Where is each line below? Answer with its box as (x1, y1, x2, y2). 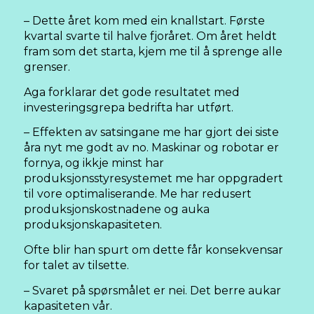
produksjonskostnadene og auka (24, 203, 210, 217)
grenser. (24, 60, 70, 74)
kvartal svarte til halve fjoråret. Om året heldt (24, 29, 277, 43)
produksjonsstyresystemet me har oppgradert (24, 172, 283, 186)
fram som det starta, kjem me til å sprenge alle (24, 45, 282, 59)
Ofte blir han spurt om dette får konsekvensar (24, 243, 283, 257)
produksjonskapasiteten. (24, 218, 162, 232)
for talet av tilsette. (24, 259, 129, 273)
